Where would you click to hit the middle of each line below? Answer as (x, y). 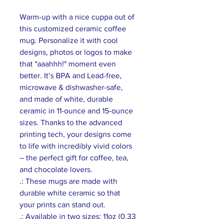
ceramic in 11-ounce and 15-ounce (76, 111)
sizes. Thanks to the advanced (71, 122)
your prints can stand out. (63, 205)
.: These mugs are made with (68, 181)
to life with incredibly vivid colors (76, 146)
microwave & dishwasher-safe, (71, 87)
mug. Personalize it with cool (69, 40)
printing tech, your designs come (76, 134)
